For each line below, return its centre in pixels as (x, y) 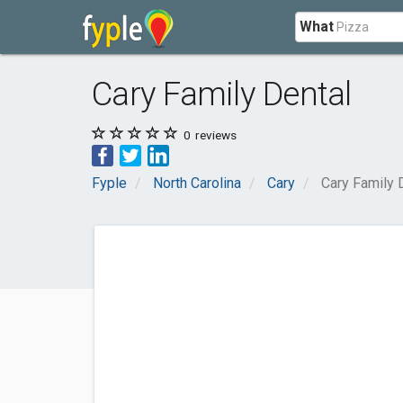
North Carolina (197, 183)
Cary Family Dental (222, 94)
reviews (215, 135)
